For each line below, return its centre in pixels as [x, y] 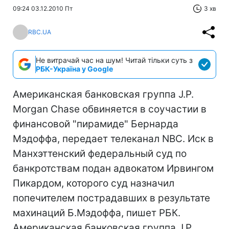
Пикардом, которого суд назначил [94, 183]
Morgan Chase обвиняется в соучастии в [110, 109]
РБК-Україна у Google [74, 68]
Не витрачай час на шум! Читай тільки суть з [114, 60]
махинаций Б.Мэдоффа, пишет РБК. [97, 213]
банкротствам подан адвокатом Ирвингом [113, 168]
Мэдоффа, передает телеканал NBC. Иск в [113, 139]
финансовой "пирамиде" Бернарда [96, 124]
